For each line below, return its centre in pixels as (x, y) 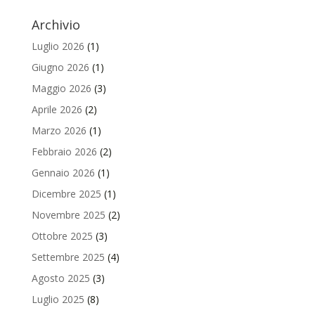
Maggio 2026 (61, 88)
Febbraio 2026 (64, 151)
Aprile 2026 (57, 109)
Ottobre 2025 (62, 236)
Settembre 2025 (68, 257)
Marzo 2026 (59, 130)
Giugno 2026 (60, 67)
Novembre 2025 (68, 214)
